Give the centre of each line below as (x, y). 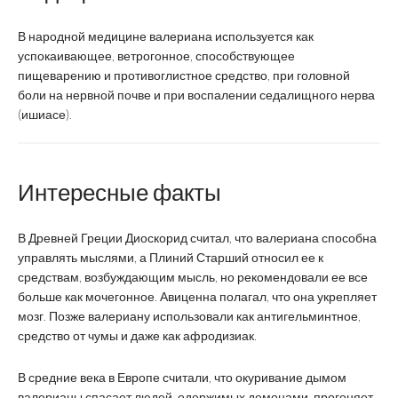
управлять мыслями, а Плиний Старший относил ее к (171, 257)
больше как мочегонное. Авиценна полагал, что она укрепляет (197, 296)
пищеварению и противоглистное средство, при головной (184, 75)
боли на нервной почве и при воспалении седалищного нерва (196, 95)
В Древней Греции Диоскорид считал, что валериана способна (197, 238)
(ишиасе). (45, 114)
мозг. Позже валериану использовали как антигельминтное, (189, 316)
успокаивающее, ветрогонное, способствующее (156, 56)
